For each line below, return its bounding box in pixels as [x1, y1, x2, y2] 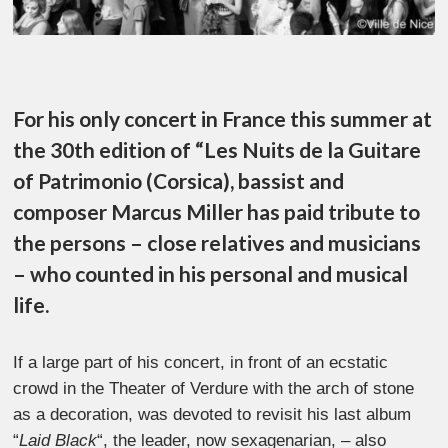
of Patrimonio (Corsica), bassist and [13, 168, 345, 194]
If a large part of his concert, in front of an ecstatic [13, 353, 389, 373]
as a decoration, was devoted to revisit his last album [13, 405, 412, 425]
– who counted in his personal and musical [13, 261, 409, 287]
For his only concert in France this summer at [13, 106, 433, 132]
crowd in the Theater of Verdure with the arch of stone [13, 379, 415, 399]
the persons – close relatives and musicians [13, 230, 422, 256]
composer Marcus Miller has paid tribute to [13, 199, 421, 225]
